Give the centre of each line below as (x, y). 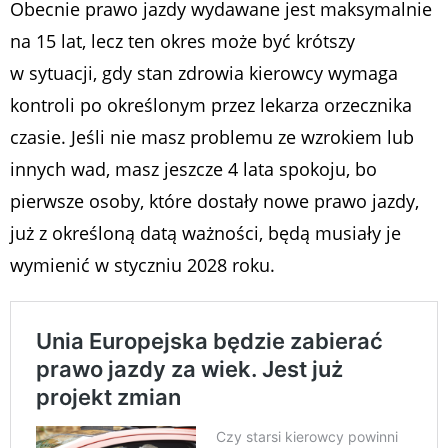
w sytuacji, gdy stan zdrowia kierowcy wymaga (204, 73)
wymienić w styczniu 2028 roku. (142, 265)
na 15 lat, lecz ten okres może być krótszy (182, 41)
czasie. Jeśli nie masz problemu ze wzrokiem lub (212, 137)
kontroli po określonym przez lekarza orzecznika (211, 105)
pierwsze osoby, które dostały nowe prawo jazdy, (214, 201)
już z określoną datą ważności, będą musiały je (205, 233)
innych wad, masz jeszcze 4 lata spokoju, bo (193, 169)
